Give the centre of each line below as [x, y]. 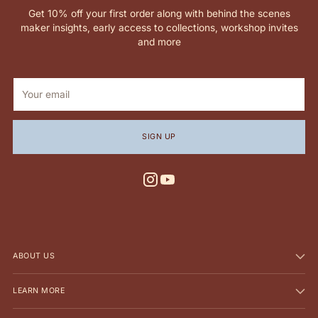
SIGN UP [159, 137]
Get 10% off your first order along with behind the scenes [159, 13]
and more [159, 42]
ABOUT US [34, 256]
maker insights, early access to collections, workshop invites [159, 27]
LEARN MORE [39, 291]
